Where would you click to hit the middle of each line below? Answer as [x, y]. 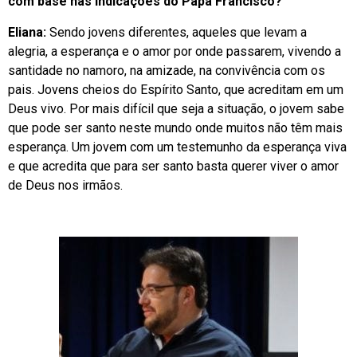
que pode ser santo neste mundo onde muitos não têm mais [175, 127]
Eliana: [27, 32]
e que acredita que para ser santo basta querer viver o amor [173, 166]
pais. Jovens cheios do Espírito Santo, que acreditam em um [176, 89]
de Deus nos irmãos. [65, 185]
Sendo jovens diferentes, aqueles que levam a [177, 32]
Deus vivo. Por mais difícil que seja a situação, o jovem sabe [176, 108]
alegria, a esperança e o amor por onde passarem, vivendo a [175, 51]
